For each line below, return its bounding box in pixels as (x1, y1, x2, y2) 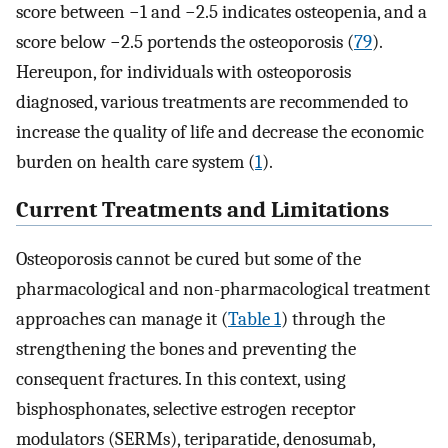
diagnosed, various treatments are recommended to (16, 90, 408, 113)
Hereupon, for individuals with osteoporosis (16, 60, 351, 83)
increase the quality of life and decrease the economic (16, 120, 424, 143)
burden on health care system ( (16, 150, 255, 173)
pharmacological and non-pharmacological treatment (16, 278, 430, 301)
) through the (281, 308, 385, 331)
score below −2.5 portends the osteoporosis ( (16, 30, 354, 53)
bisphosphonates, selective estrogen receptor (16, 398, 356, 421)
